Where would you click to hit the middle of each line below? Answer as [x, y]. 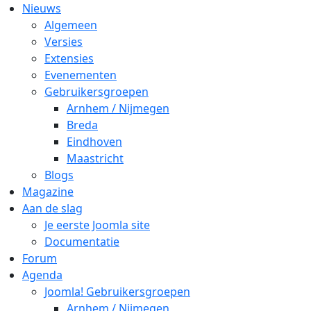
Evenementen [81, 75]
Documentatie [82, 241]
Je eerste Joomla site [97, 225]
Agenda [42, 275]
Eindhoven [94, 141]
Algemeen [71, 25]
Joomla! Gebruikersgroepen [117, 291]
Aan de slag [52, 208]
